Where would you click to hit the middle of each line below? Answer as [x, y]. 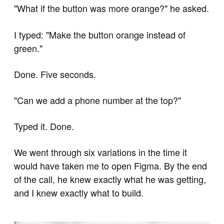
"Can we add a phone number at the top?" [97, 100]
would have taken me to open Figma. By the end [110, 166]
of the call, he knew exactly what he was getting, [110, 179]
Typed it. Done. [44, 126]
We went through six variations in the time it [100, 152]
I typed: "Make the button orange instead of [100, 34]
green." [28, 48]
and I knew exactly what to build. [79, 193]
